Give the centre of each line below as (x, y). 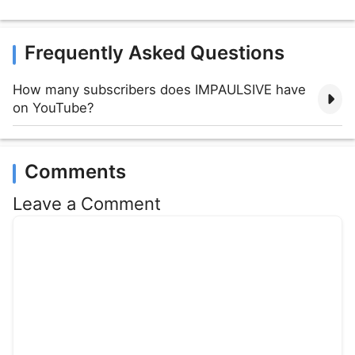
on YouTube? (53, 108)
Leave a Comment (87, 204)
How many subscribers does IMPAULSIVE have (159, 90)
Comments (75, 172)
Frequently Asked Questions (155, 53)
